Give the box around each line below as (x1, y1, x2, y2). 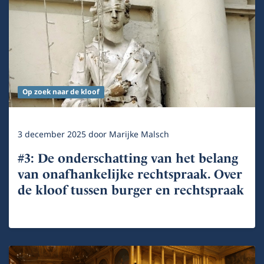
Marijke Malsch (109, 127, 169, 141)
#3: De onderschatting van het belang (18, 150, 238, 166)
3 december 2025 (18, 127, 88, 141)
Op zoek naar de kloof (22, 86, 100, 98)
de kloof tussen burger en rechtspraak (18, 182, 244, 197)
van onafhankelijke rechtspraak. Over (18, 166, 242, 181)
